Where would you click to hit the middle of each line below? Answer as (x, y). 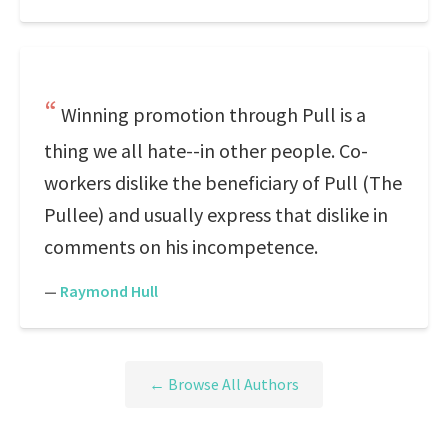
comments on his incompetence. (181, 246)
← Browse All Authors (224, 384)
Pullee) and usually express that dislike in (216, 214)
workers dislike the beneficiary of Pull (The (223, 182)
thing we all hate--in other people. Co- (206, 150)
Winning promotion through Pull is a (213, 114)
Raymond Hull (109, 291)
